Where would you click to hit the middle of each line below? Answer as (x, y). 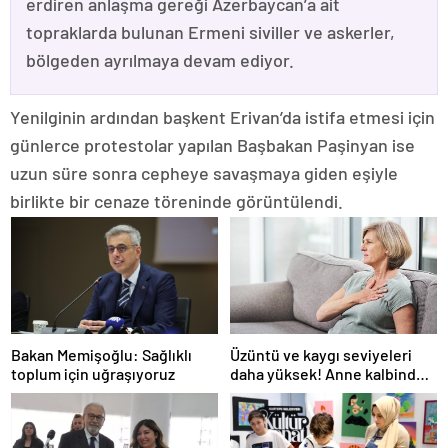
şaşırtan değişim (288, 392)
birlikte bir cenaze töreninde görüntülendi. (176, 201)
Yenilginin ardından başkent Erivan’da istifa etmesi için (222, 117)
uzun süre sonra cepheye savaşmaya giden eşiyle (204, 173)
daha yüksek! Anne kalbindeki (333, 373)
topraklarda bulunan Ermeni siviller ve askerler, (210, 32)
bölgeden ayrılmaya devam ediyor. (160, 60)
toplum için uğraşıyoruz (93, 373)
